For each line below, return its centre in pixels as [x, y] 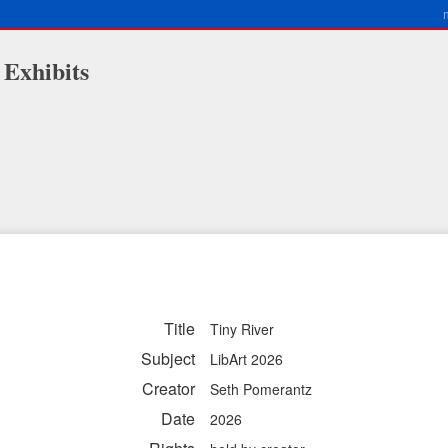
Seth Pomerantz [261, 389]
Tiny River [242, 329]
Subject [168, 358]
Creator [168, 388]
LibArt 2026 [246, 359]
